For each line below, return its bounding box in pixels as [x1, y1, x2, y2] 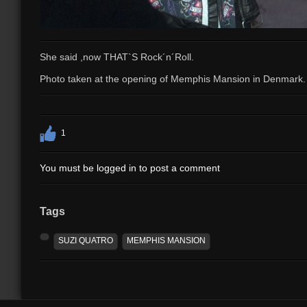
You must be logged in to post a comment [40, 162, 220, 173]
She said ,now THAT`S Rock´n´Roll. [40, 51, 194, 62]
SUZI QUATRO [58, 236, 113, 246]
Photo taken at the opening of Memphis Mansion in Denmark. [40, 73, 306, 84]
